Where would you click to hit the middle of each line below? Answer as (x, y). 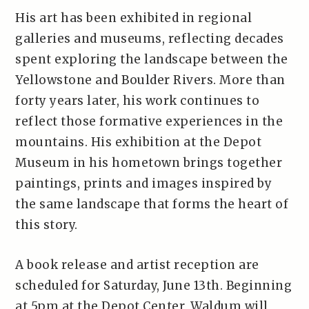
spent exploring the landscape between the (152, 59)
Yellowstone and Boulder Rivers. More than (150, 80)
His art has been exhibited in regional (134, 18)
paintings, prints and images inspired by (144, 183)
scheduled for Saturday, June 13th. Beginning (154, 286)
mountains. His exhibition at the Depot (139, 142)
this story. (47, 225)
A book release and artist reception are (137, 265)
